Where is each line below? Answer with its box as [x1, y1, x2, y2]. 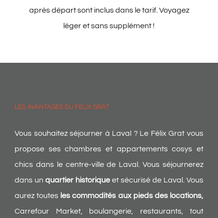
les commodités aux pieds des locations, [60, 192, 204, 200]
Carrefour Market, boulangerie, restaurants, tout [15, 207, 203, 216]
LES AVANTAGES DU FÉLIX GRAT [15, 104, 109, 111]
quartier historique [45, 176, 110, 184]
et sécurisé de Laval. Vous [110, 176, 203, 184]
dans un [15, 176, 45, 184]
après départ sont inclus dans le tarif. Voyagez [29, 6, 189, 15]
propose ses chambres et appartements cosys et [15, 145, 203, 153]
